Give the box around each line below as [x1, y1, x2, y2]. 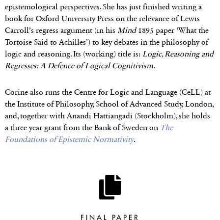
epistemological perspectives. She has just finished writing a [5, 1, 202, 11]
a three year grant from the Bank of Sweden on [5, 122, 160, 132]
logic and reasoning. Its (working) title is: [5, 49, 142, 58]
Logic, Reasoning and [142, 49, 214, 58]
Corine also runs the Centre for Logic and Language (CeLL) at [5, 87, 211, 97]
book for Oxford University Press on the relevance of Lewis [5, 13, 200, 23]
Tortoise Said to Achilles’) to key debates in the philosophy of [5, 37, 208, 47]
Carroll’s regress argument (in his [5, 25, 117, 35]
